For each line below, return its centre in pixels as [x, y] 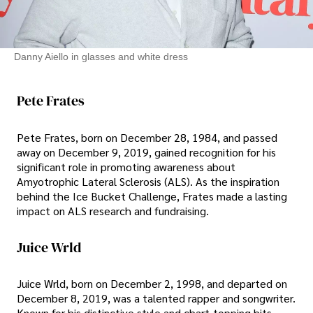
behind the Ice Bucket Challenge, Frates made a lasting [152, 196]
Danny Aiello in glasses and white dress [101, 57]
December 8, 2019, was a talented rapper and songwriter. [156, 298]
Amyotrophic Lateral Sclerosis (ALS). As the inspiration [148, 181]
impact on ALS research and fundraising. [113, 210]
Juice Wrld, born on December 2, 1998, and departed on [152, 284]
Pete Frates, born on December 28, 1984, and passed [147, 137]
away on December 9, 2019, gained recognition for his [146, 152]
